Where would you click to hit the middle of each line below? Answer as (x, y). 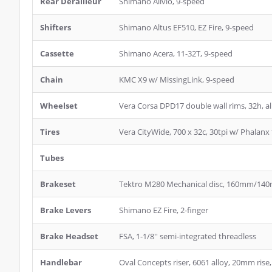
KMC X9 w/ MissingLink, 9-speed (177, 80)
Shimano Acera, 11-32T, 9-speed (176, 53)
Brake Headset (69, 236)
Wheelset (59, 106)
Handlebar (61, 262)
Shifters (56, 27)
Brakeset (58, 184)
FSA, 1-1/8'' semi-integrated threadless (188, 236)
